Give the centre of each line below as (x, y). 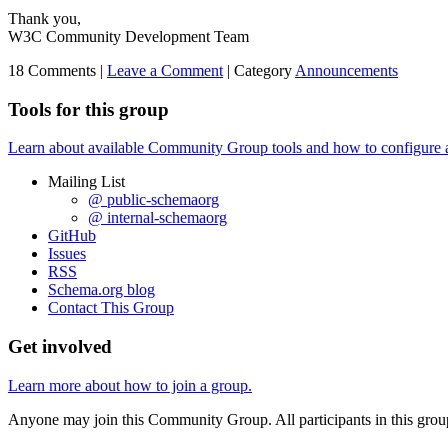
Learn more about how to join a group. (130, 385)
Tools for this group (88, 109)
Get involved (60, 347)
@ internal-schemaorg (157, 218)
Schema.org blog (101, 290)
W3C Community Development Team (128, 36)
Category (263, 70)
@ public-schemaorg (153, 200)
